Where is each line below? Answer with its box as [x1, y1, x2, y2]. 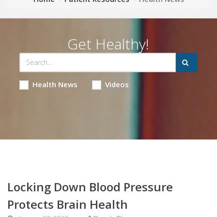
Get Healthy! [67, 33, 150, 54]
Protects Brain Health [7, 196, 128, 212]
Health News [32, 79, 77, 89]
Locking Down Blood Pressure [7, 178, 173, 195]
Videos [105, 79, 129, 89]
